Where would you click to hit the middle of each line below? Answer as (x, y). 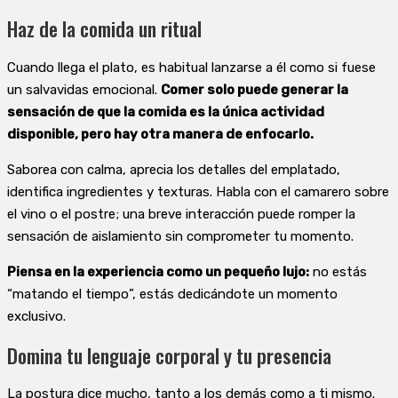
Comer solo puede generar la (255, 89)
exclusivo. (36, 316)
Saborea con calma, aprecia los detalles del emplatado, (174, 169)
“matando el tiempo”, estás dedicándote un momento (172, 294)
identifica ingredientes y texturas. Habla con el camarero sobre (198, 191)
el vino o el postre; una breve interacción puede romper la (181, 214)
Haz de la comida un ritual (104, 29)
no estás (338, 271)
